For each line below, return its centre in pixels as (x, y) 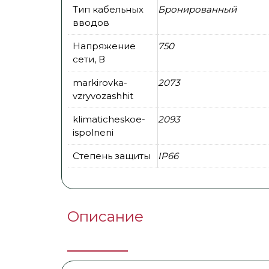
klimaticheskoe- (109, 119)
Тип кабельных (108, 10)
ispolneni (93, 133)
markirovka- (100, 83)
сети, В (89, 59)
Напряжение (104, 46)
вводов (91, 23)
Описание (105, 216)
